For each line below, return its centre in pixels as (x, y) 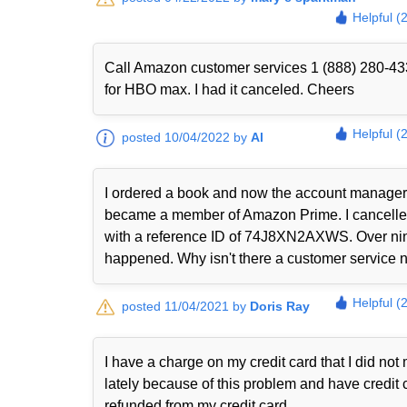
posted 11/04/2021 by (186, 306)
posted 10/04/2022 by (186, 137)
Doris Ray (280, 306)
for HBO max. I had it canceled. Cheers (229, 89)
